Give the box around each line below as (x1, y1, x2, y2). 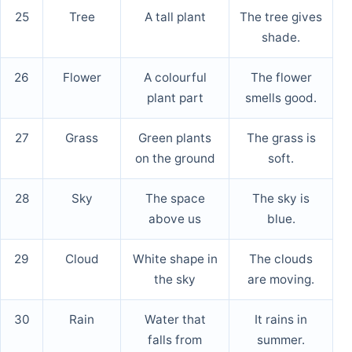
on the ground (134, 151, 215, 167)
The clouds (249, 251, 313, 267)
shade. (262, 30, 300, 46)
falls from (148, 332, 202, 348)
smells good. (245, 90, 317, 106)
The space (145, 191, 205, 207)
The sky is (252, 191, 310, 207)
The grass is (246, 130, 316, 146)
